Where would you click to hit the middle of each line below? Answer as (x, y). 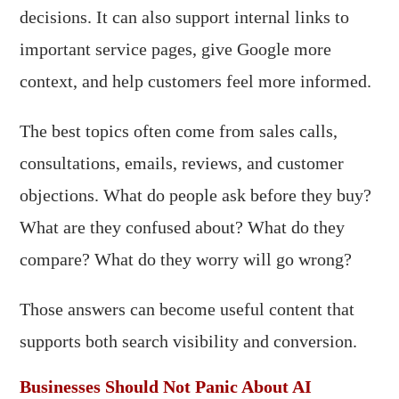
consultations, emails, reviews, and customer (182, 163)
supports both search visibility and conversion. (189, 341)
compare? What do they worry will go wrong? (186, 259)
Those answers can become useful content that (187, 309)
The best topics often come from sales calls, (179, 131)
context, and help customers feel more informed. (196, 81)
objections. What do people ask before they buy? (196, 195)
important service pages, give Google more (176, 49)
